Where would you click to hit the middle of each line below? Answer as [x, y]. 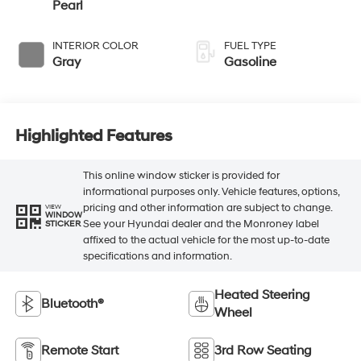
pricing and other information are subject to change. [207, 207]
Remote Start [79, 351]
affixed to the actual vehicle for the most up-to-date [206, 240]
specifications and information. [157, 256]
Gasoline [250, 62]
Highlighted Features [93, 136]
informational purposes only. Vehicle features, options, [211, 191]
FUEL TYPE [250, 46]
